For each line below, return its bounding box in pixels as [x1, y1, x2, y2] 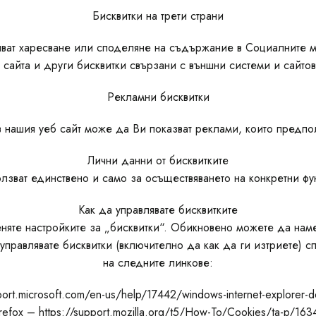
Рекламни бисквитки [107, 89, 209, 105]
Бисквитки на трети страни [92, 8, 224, 24]
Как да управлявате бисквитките [78, 202, 238, 218]
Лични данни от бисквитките [87, 152, 229, 169]
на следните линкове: [103, 255, 213, 271]
